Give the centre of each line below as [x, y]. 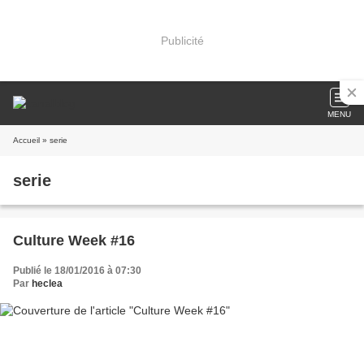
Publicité [182, 40]
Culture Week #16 [74, 240]
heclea [47, 284]
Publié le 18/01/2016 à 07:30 [77, 271]
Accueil [26, 140]
